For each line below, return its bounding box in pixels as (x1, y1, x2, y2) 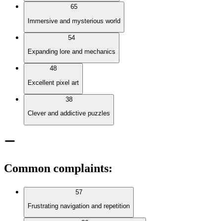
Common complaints (4, 161, 109, 175)
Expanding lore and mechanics (28, 48, 115, 56)
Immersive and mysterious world (28, 17, 120, 25)
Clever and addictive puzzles (28, 110, 110, 117)
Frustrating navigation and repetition (28, 202, 130, 210)
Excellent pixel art (28, 78, 79, 86)
